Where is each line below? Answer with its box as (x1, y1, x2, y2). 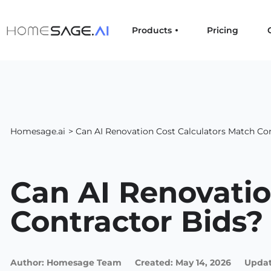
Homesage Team (47, 257, 122, 268)
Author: (10, 257, 47, 268)
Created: (135, 257, 173, 268)
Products (132, 25, 172, 36)
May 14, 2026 (175, 257, 231, 268)
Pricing (207, 25, 238, 36)
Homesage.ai (10, 126, 65, 137)
